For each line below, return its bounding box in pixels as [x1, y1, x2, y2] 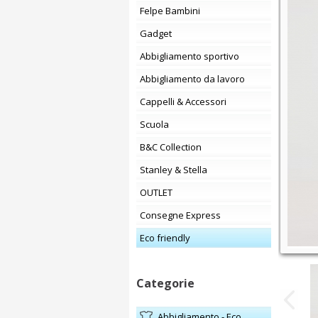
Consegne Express [146, 209, 221, 221]
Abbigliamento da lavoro [146, 72, 245, 85]
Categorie [136, 275, 194, 291]
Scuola [146, 118, 169, 131]
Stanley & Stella [146, 163, 207, 176]
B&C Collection [152, 141, 202, 153]
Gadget [147, 27, 172, 40]
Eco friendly [145, 231, 190, 244]
